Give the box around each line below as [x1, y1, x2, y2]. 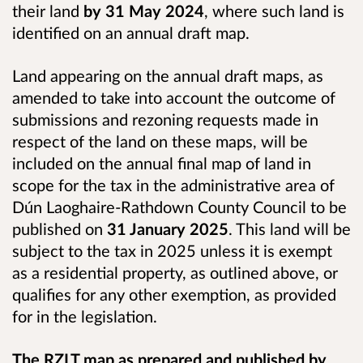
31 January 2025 [107, 218, 228, 238]
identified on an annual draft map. [12, 22, 254, 42]
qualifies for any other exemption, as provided [12, 284, 336, 304]
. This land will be [228, 218, 351, 238]
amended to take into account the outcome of [12, 87, 335, 107]
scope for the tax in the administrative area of [12, 174, 335, 194]
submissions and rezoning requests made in [12, 109, 318, 129]
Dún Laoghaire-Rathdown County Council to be [12, 196, 347, 216]
